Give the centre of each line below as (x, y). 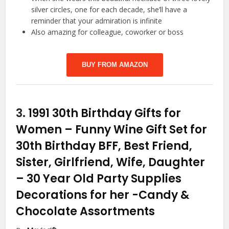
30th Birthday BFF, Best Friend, (104, 146)
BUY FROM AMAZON (114, 65)
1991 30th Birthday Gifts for (105, 113)
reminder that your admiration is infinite (97, 21)
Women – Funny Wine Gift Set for (112, 130)
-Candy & (161, 195)
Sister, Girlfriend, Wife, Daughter (111, 163)
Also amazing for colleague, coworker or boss (108, 32)
